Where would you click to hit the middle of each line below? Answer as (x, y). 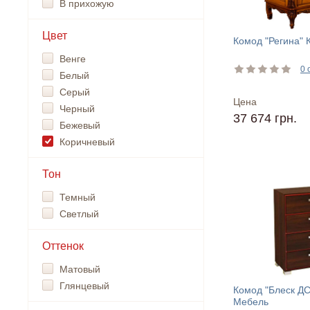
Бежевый (80, 125)
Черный (77, 109)
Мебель (251, 302)
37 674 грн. (265, 119)
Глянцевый (84, 286)
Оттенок (63, 246)
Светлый (79, 214)
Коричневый (87, 142)
